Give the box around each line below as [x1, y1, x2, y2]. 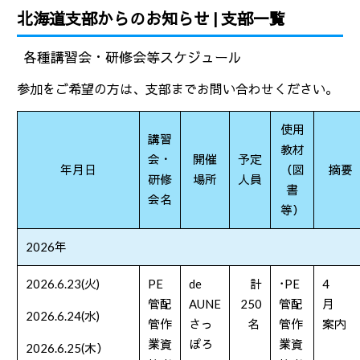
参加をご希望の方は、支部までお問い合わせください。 [17, 81, 339, 96]
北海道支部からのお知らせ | [17, 9, 222, 28]
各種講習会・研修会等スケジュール [23, 49, 243, 66]
